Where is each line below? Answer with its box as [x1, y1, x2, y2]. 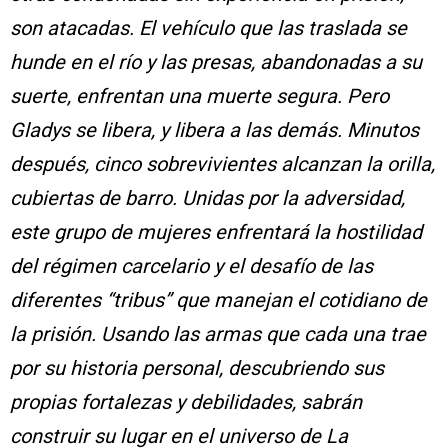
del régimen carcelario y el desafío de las [10, 253, 373, 278]
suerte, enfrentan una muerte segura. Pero [10, 83, 389, 108]
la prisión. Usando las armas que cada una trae [10, 321, 426, 346]
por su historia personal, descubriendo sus [10, 355, 384, 380]
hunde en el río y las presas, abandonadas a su [10, 49, 422, 74]
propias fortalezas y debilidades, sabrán [10, 389, 362, 414]
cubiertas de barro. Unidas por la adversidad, [10, 185, 405, 210]
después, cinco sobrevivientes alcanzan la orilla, [10, 151, 435, 176]
